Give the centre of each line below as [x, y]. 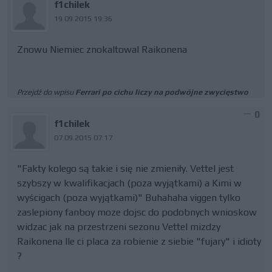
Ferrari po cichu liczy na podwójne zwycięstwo [162, 92]
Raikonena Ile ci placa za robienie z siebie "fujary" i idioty [139, 241]
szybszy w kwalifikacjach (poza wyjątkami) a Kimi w [129, 183]
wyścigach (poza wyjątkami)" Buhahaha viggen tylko [129, 198]
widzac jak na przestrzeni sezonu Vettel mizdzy [119, 227]
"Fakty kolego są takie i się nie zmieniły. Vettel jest [125, 168]
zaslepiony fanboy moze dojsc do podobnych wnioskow [137, 212]
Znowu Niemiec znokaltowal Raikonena [102, 49]
